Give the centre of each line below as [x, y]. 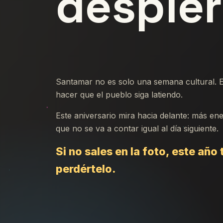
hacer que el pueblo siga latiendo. [119, 95]
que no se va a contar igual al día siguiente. [137, 129]
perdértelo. [86, 169]
